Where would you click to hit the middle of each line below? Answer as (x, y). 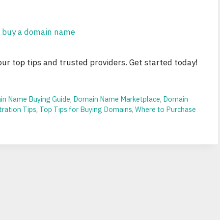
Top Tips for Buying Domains (86, 110)
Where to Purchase (165, 110)
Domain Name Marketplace (117, 99)
